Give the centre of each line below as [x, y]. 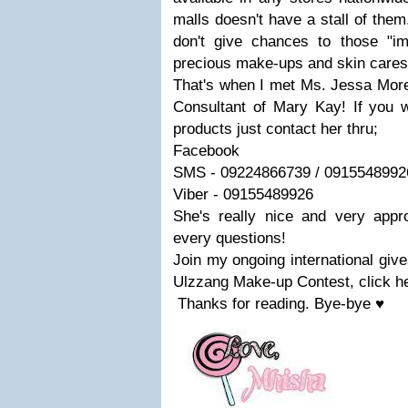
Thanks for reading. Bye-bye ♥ [279, 304]
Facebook [206, 151]
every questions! [229, 238]
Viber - [198, 194]
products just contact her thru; [275, 129]
